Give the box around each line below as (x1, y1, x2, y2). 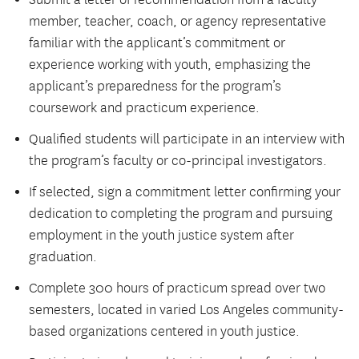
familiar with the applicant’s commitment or (29, 34, 285, 51)
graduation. (29, 248, 100, 265)
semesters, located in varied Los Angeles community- (29, 301, 344, 318)
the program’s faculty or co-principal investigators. (29, 152, 330, 169)
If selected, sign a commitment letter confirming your (29, 184, 341, 200)
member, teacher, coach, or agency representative (29, 13, 326, 30)
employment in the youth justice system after (29, 227, 294, 244)
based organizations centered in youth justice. (29, 323, 303, 340)
